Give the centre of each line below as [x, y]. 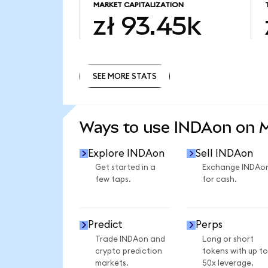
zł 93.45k [147, 26]
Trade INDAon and [130, 239]
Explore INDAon [127, 153]
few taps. [113, 180]
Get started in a [125, 168]
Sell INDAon [224, 153]
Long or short [228, 239]
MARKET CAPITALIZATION [138, 5]
